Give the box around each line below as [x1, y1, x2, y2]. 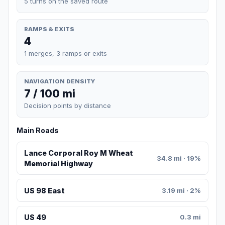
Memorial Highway [24, 159, 93, 168]
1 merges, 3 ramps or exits [24, 49, 107, 57]
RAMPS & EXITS [24, 25, 74, 33]
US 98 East [24, 186, 65, 195]
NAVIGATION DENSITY [24, 77, 95, 85]
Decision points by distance [24, 101, 111, 110]
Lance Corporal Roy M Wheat [24, 149, 133, 158]
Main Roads [17, 126, 59, 135]
